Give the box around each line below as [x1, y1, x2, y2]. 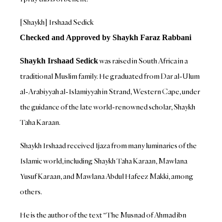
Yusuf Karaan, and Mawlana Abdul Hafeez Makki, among [20, 171, 194, 181]
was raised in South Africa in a [98, 56, 188, 66]
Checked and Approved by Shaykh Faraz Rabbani [20, 33, 192, 42]
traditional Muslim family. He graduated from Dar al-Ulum [20, 71, 200, 81]
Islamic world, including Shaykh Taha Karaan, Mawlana [20, 156, 188, 166]
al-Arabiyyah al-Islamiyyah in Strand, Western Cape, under [20, 87, 201, 97]
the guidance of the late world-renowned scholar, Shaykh [20, 102, 196, 112]
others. [20, 187, 43, 197]
